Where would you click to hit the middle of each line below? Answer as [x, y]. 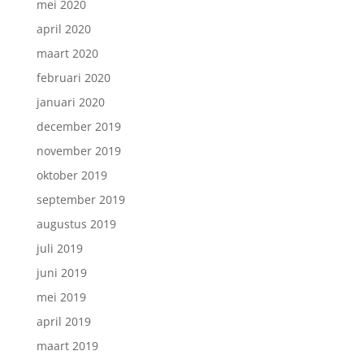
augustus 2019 [76, 224]
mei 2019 [61, 297]
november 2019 [78, 151]
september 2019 [80, 199]
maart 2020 [67, 53]
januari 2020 [70, 102]
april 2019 [63, 321]
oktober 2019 [71, 175]
